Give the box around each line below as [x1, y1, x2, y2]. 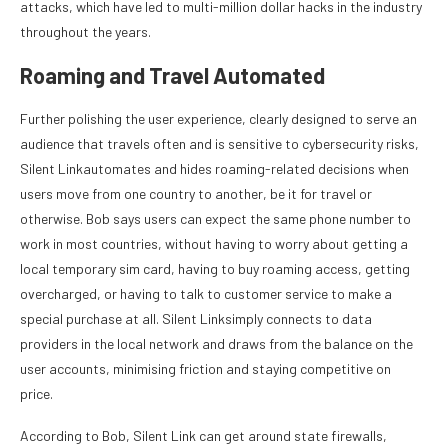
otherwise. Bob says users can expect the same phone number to [20, 210, 411, 228]
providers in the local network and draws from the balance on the [20, 335, 413, 353]
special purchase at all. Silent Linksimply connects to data [20, 310, 372, 328]
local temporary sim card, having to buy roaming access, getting [20, 260, 410, 278]
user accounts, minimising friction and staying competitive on [20, 360, 391, 378]
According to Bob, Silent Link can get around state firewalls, [20, 427, 387, 445]
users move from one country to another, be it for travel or [20, 185, 372, 203]
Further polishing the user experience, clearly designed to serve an [20, 110, 417, 128]
